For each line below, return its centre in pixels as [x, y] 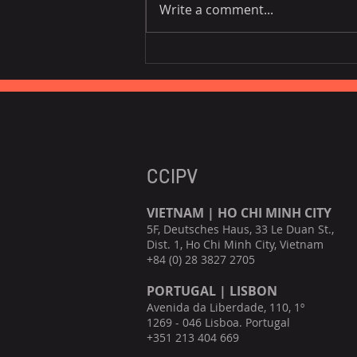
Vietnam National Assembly [258, 58]
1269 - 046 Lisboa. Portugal [225, 323]
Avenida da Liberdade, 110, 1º [226, 308]
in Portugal [202, 96]
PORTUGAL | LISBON [212, 291]
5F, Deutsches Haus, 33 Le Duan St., [240, 229]
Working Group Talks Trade [255, 77]
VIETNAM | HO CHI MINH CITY [239, 213]
